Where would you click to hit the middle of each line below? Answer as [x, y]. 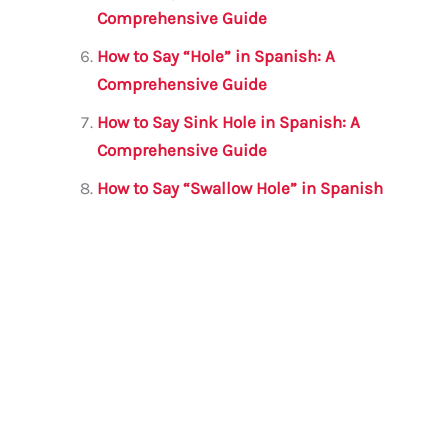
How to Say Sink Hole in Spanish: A [229, 122]
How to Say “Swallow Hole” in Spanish [240, 188]
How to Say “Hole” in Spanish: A [216, 56]
